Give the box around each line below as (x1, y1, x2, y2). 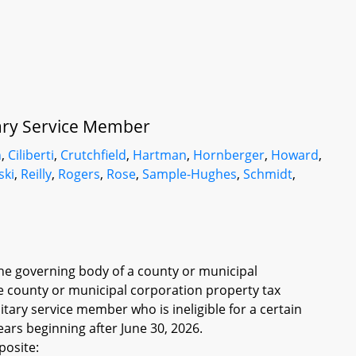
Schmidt (243, 165, 293, 183)
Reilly (21, 165, 52, 183)
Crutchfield (60, 146, 127, 164)
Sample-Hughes (142, 165, 238, 183)
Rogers (58, 165, 101, 183)
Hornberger (193, 146, 265, 164)
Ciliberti (8, 146, 55, 164)
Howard (271, 146, 319, 164)
